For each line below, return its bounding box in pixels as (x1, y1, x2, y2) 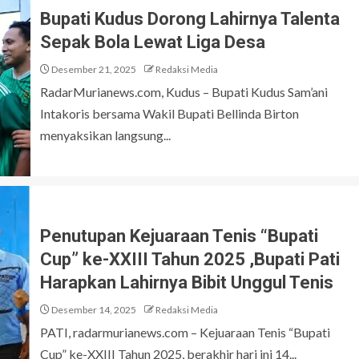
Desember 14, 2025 (50, 303, 136, 316)
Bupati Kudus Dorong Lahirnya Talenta (40, 8, 340, 29)
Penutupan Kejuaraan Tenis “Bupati (40, 225, 318, 246)
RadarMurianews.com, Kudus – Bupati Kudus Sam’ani (40, 83, 328, 99)
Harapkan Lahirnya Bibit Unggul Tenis (40, 272, 333, 292)
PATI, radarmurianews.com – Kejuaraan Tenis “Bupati (40, 324, 330, 340)
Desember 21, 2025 (50, 63, 136, 75)
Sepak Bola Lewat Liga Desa (40, 31, 265, 52)
